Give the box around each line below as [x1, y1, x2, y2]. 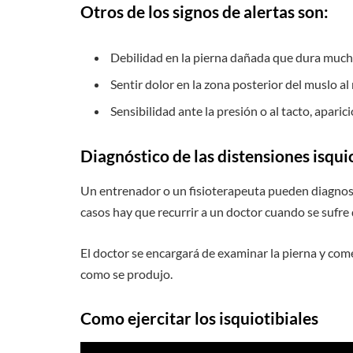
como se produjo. [80, 266, 173, 281]
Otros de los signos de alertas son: [80, 2, 329, 22]
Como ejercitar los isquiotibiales [80, 308, 318, 328]
